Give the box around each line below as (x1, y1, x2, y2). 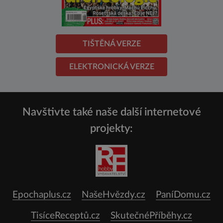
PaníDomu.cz (156, 190, 211, 200)
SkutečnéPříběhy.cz (111, 211, 192, 221)
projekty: (90, 123, 133, 134)
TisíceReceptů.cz (31, 211, 100, 221)
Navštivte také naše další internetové (22, 107, 201, 118)
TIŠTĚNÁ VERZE (82, 40, 141, 48)
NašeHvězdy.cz (82, 190, 145, 200)
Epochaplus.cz (12, 190, 71, 200)
